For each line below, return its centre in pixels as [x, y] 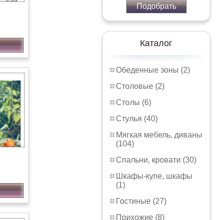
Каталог [156, 43]
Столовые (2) [140, 86]
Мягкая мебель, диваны [159, 135]
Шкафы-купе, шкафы [154, 176]
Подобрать [156, 6]
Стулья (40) [137, 119]
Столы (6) [134, 102]
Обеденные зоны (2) [153, 70]
